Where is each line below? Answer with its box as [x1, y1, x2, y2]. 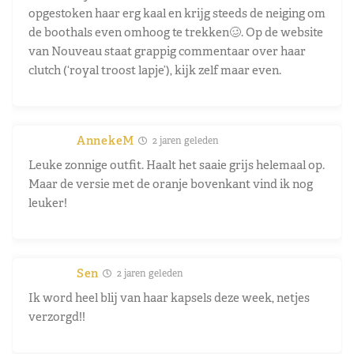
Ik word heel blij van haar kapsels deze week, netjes [28, 289, 310, 305]
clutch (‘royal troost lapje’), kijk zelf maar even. [28, 62, 281, 77]
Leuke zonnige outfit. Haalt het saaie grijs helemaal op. [28, 156, 325, 172]
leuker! [28, 194, 67, 210]
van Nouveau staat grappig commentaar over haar [28, 43, 306, 58]
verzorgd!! [28, 308, 85, 324]
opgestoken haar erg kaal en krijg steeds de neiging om [28, 5, 326, 21]
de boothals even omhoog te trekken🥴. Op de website [28, 24, 323, 40]
